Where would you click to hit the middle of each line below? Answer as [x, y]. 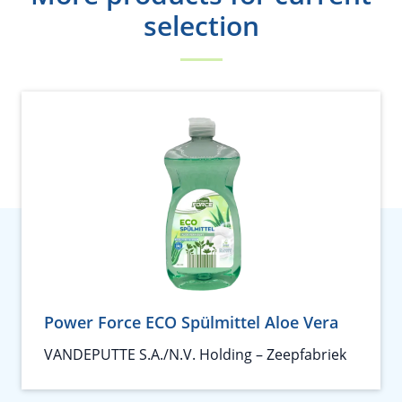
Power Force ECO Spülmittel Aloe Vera [191, 322]
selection [201, 26]
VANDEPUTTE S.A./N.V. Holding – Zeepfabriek [195, 354]
